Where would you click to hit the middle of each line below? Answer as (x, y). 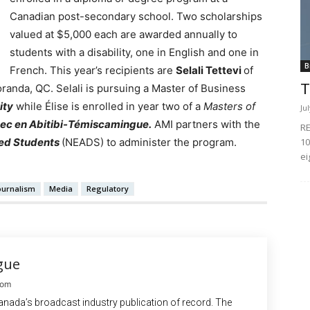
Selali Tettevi (210, 71)
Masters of (229, 107)
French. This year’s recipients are (93, 71)
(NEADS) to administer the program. (149, 143)
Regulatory (108, 189)
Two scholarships (219, 17)
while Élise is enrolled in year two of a (108, 107)
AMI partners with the (206, 125)
